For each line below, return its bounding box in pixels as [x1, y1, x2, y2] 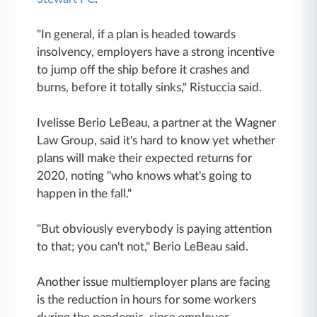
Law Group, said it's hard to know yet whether [37, 134, 276, 146]
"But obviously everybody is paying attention [37, 222, 272, 235]
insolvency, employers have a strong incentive [37, 45, 275, 58]
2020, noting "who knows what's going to [37, 169, 253, 182]
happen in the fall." [37, 187, 132, 200]
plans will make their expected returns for [37, 151, 253, 164]
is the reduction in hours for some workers [37, 293, 257, 306]
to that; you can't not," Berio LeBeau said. [37, 240, 249, 253]
